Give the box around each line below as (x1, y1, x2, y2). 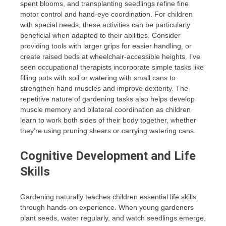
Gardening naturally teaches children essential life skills (20, 192, 196, 201)
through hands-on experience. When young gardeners (20, 203, 194, 211)
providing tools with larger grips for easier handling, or (20, 41, 192, 50)
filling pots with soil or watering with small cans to (20, 73, 176, 82)
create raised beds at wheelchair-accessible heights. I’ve (20, 52, 200, 61)
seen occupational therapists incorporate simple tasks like (20, 63, 204, 71)
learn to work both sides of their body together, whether (20, 116, 196, 124)
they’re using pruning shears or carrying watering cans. (20, 126, 196, 135)
